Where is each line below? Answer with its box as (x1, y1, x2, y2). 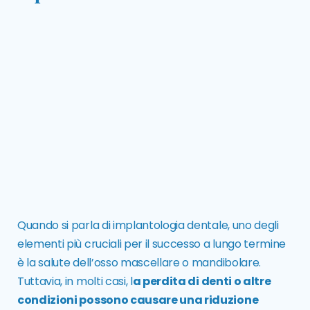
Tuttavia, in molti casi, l (17, 273, 133, 290)
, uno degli (228, 217, 279, 234)
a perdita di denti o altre (132, 273, 271, 290)
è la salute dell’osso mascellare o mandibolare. (17, 255, 261, 271)
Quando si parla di (17, 217, 113, 234)
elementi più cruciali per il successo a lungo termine (17, 236, 286, 253)
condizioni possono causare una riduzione (17, 292, 259, 309)
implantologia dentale (112, 217, 228, 234)
